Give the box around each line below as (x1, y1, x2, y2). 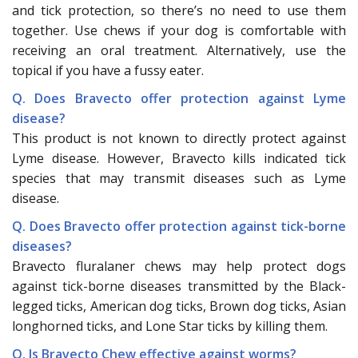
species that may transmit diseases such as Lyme (12, 169, 346, 187)
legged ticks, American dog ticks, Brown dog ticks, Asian (12, 296, 346, 315)
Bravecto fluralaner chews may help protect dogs (12, 257, 346, 275)
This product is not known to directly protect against (12, 129, 346, 147)
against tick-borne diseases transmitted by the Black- (12, 276, 346, 295)
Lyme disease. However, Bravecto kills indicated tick (12, 149, 346, 167)
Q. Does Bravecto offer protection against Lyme (12, 89, 346, 107)
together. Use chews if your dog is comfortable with (12, 21, 346, 39)
